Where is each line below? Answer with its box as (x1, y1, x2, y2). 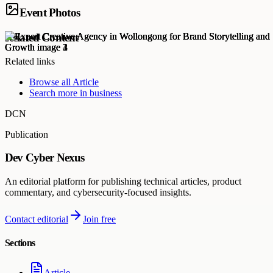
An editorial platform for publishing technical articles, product (5, 175, 241, 186)
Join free (83, 213, 116, 224)
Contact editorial (5, 213, 68, 224)
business (90, 87, 122, 98)
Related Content (5, 30, 79, 44)
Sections (5, 238, 35, 249)
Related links (5, 55, 55, 66)
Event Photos (19, 6, 80, 19)
